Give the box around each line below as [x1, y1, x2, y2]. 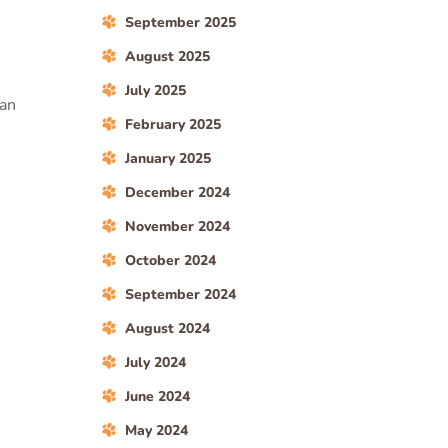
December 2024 [125, 183, 230, 202]
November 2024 [125, 217, 230, 236]
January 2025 [125, 149, 211, 168]
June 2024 [125, 387, 190, 406]
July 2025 [125, 81, 186, 100]
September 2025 [125, 13, 236, 32]
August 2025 [125, 47, 210, 66]
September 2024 [125, 285, 236, 304]
